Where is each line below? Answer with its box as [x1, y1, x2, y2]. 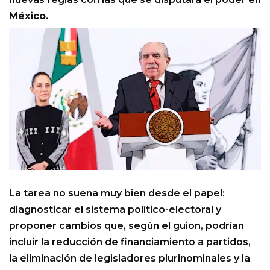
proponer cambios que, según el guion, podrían [9, 219, 244, 231]
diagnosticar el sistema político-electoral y [9, 203, 221, 215]
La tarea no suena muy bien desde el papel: [9, 187, 225, 199]
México [9, 10, 46, 22]
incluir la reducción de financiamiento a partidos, [9, 236, 251, 248]
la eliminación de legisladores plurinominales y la [9, 252, 250, 264]
